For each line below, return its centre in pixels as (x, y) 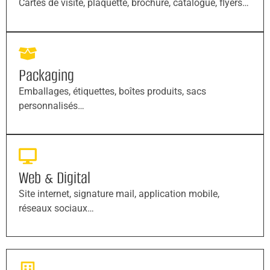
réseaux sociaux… (56, 209)
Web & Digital (55, 178)
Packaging (46, 75)
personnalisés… (52, 105)
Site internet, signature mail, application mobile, (119, 194)
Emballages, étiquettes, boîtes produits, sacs (112, 91)
